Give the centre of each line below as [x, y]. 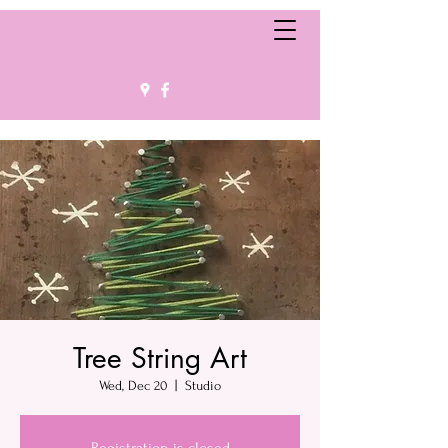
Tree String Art [160, 358]
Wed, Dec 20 [133, 385]
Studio [203, 385]
